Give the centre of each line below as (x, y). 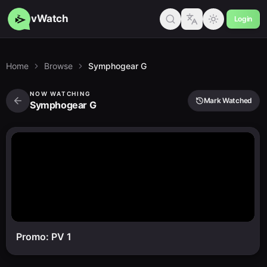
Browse (58, 66)
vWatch (50, 18)
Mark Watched (228, 100)
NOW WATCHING (60, 94)
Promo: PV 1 (44, 237)
